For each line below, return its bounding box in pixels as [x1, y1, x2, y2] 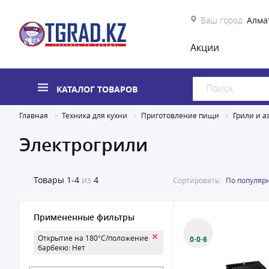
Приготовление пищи [141, 110, 219, 120]
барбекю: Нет [38, 243, 85, 252]
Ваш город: [201, 14, 244, 26]
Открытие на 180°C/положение [38, 233, 148, 243]
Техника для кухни [62, 110, 127, 120]
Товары [34, 174, 64, 186]
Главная [19, 110, 48, 120]
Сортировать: [173, 175, 221, 185]
